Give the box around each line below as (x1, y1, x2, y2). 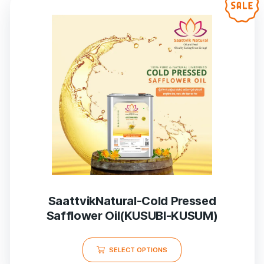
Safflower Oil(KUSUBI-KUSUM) (46, 208, 218, 223)
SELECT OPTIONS (108, 245, 168, 254)
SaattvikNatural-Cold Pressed (48, 193, 216, 208)
